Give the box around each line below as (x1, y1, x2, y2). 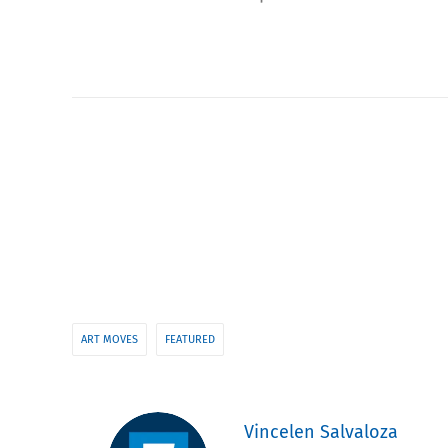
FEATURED (165, 332, 215, 346)
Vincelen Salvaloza (244, 420, 398, 443)
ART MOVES (81, 332, 138, 346)
